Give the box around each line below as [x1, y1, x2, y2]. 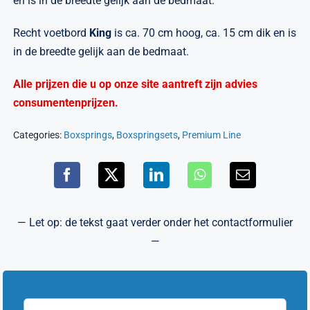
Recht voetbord [13, 26, 90, 39]
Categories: [13, 129, 64, 140]
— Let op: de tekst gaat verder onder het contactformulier [17, 215, 293, 229]
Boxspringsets [116, 129, 179, 140]
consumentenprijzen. [13, 95, 119, 109]
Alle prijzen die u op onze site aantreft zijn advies [13, 77, 258, 91]
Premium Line [182, 129, 241, 140]
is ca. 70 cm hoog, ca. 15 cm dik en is [114, 26, 297, 39]
